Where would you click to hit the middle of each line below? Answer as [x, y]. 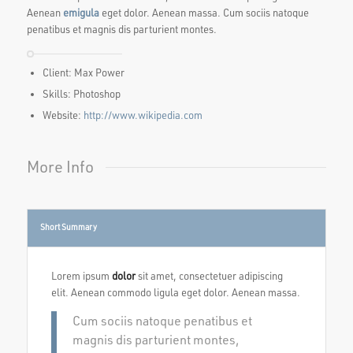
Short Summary [68, 227]
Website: [63, 115]
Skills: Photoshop [81, 93]
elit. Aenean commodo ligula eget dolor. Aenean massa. [175, 292]
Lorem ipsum [81, 275]
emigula [81, 12]
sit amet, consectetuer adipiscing [209, 275]
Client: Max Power [83, 72]
